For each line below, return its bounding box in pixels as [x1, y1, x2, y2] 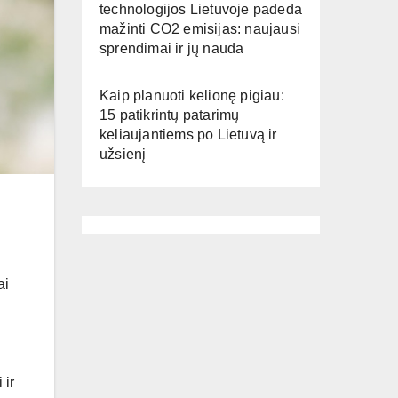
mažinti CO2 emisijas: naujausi [99, 21, 300, 36]
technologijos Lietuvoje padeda [99, 2, 302, 17]
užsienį [99, 147, 147, 162]
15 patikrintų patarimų [99, 107, 240, 123]
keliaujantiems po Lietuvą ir [99, 127, 277, 142]
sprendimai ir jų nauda [99, 41, 244, 56]
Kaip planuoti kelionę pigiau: [99, 88, 284, 103]
